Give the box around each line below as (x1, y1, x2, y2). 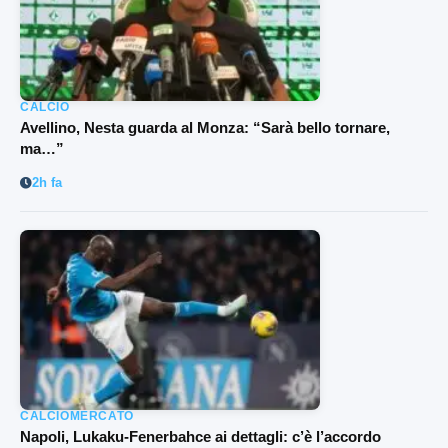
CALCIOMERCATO (20, 408, 134, 423)
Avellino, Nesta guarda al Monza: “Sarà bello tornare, (20, 118, 390, 136)
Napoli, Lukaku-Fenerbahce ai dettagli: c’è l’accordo (20, 427, 381, 445)
